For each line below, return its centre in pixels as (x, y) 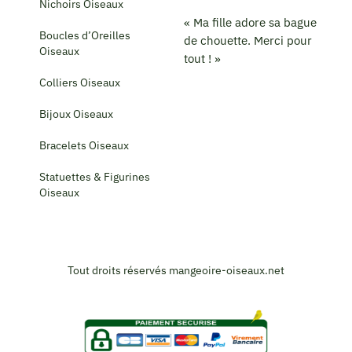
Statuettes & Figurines (95, 176)
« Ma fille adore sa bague (250, 23)
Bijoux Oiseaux (76, 114)
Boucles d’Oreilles (85, 35)
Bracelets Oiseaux (84, 145)
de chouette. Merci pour (248, 41)
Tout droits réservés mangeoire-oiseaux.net (176, 270)
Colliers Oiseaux (80, 82)
